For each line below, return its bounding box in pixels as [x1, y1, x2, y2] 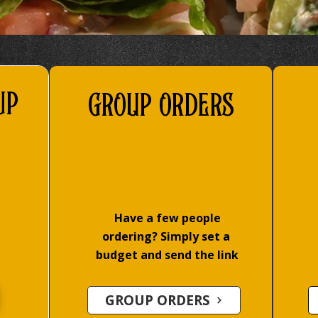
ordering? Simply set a [102, 229, 233, 244]
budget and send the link [96, 247, 239, 263]
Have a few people [114, 210, 221, 226]
